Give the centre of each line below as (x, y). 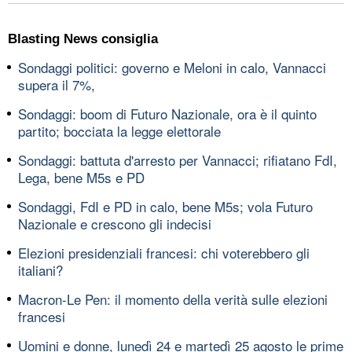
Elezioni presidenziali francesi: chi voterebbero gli (164, 252)
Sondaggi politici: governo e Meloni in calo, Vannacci (172, 67)
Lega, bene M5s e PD (81, 177)
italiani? (40, 269)
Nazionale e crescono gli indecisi (115, 223)
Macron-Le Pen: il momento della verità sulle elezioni (173, 299)
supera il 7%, (57, 84)
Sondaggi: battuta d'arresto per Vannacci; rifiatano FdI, (178, 159)
